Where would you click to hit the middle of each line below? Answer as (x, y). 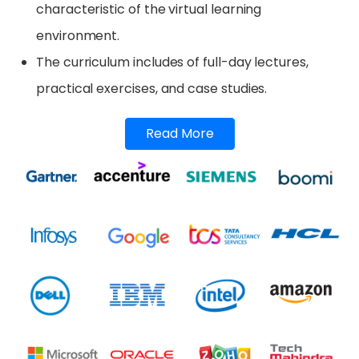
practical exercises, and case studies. (152, 88)
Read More (179, 133)
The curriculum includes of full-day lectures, (172, 62)
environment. (78, 35)
